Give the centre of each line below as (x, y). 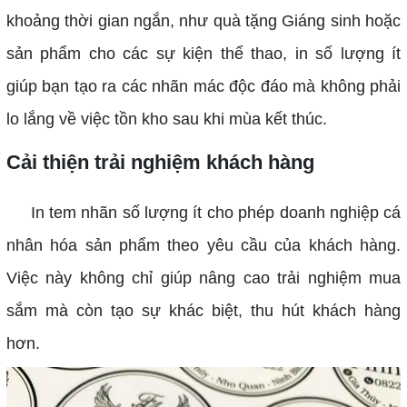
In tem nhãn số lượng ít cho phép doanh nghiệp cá (203, 212)
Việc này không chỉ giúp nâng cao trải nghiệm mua (203, 278)
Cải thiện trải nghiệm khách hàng (160, 162)
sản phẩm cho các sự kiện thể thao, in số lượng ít (203, 53)
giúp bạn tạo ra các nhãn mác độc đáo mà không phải (203, 86)
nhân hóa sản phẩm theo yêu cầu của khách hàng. (203, 245)
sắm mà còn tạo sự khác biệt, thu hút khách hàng (203, 310)
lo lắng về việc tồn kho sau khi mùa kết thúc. (166, 119)
